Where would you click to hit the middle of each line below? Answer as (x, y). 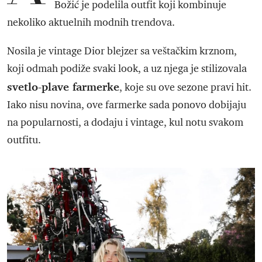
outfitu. (24, 140)
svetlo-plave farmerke (63, 87)
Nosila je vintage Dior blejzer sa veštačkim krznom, (122, 51)
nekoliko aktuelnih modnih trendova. (91, 23)
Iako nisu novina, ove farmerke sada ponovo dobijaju (127, 105)
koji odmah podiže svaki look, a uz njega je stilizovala (127, 69)
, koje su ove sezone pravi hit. (185, 88)
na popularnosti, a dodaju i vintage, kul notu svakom (125, 123)
